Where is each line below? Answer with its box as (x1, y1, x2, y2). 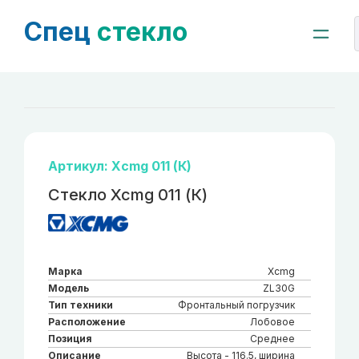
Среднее (250, 333, 295, 345)
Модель (48, 282, 89, 294)
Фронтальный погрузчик (178, 299, 295, 311)
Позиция (48, 333, 92, 345)
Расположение (48, 316, 126, 328)
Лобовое (250, 316, 295, 328)
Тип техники (48, 299, 113, 311)
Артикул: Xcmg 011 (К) (48, 158, 192, 174)
